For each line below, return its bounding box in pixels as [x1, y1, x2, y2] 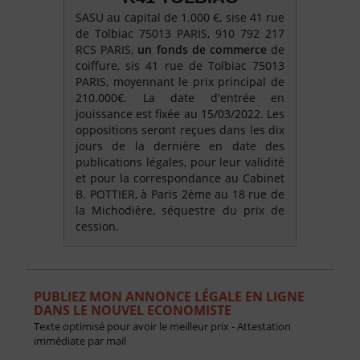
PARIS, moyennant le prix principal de [76, 74, 284, 90]
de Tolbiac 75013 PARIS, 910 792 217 [76, 26, 284, 42]
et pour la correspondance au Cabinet [76, 170, 284, 186]
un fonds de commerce [137, 42, 272, 58]
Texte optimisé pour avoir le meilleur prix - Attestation [33, 319, 291, 334]
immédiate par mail [33, 333, 126, 349]
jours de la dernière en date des [76, 138, 284, 154]
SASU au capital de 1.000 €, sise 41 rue [76, 10, 284, 26]
